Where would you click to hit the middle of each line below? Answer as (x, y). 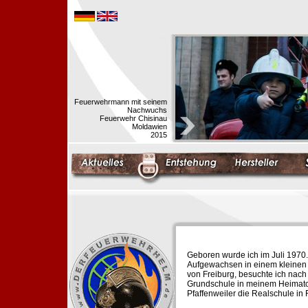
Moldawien (150, 126)
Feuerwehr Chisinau (133, 118)
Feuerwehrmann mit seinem (121, 102)
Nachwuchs (147, 110)
